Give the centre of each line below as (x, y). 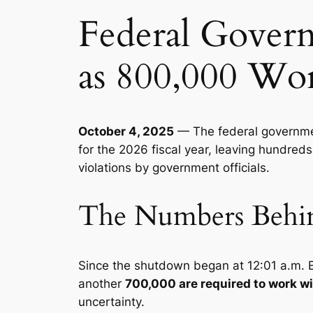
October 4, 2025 (126, 131)
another (102, 284)
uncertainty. (111, 302)
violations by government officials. (174, 167)
